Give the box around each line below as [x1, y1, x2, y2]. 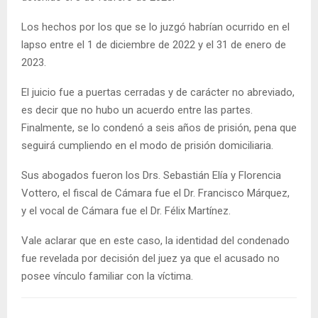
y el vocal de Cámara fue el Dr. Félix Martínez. [21, 204, 231, 217]
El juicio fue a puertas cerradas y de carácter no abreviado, [21, 85, 295, 99]
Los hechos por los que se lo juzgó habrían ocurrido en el [21, 20, 290, 33]
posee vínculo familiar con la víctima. [21, 269, 193, 283]
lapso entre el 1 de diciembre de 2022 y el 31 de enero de [21, 38, 286, 51]
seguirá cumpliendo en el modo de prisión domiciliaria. [21, 138, 273, 152]
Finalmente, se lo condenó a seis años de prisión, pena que [21, 121, 297, 134]
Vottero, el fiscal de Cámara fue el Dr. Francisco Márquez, [21, 186, 290, 199]
